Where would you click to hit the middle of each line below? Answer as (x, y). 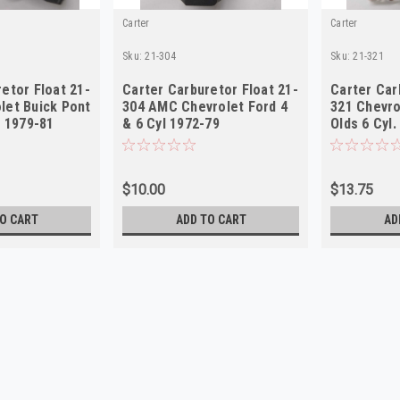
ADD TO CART (211, 219)
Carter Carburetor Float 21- (210, 89)
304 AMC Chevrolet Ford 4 (205, 106)
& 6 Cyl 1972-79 (171, 123)
